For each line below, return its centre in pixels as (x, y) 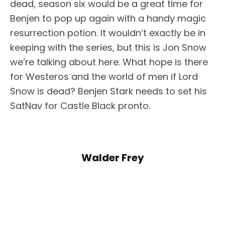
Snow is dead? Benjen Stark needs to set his (108, 91)
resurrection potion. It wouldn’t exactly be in (108, 33)
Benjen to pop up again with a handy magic (108, 18)
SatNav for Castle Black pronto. (80, 105)
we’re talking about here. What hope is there (109, 62)
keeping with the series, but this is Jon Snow (108, 47)
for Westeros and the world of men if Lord (104, 76)
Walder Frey (113, 157)
